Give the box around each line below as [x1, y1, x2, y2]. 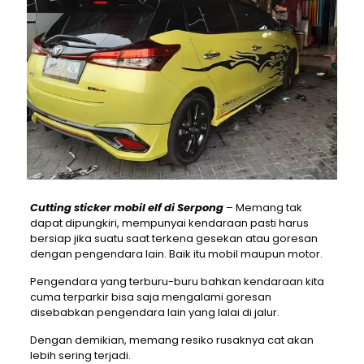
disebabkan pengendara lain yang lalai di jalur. [29, 305, 279, 321]
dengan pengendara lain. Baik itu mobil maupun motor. [29, 246, 323, 262]
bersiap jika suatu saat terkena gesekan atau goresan [29, 231, 318, 247]
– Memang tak [223, 200, 302, 216]
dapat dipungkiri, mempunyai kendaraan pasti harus [29, 215, 309, 232]
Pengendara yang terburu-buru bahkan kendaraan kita [29, 274, 324, 290]
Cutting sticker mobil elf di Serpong [29, 200, 223, 216]
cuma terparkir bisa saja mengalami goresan [29, 289, 271, 305]
